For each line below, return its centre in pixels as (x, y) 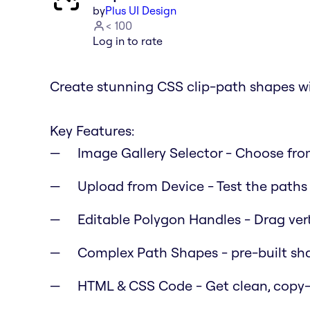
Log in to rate (128, 40)
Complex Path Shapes (148, 252)
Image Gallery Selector (150, 152)
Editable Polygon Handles (159, 219)
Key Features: (92, 130)
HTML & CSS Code (135, 285)
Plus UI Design (141, 10)
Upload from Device (141, 185)
